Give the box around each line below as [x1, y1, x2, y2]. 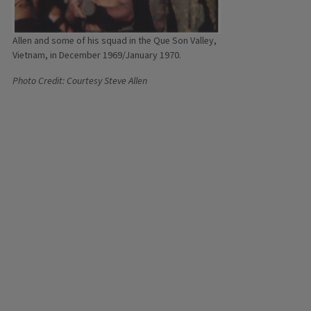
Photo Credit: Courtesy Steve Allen [12, 74, 147, 89]
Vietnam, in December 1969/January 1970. [12, 49, 181, 63]
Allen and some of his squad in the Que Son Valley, [12, 34, 217, 49]
